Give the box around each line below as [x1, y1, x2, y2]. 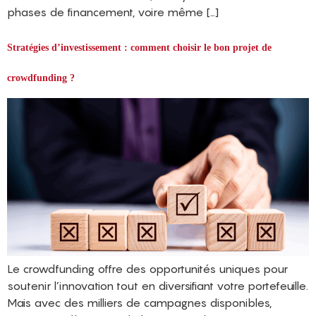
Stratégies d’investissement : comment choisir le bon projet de [7, 42, 272, 54]
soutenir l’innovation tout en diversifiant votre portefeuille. [7, 278, 308, 293]
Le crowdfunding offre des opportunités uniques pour [7, 261, 288, 276]
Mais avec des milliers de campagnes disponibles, [7, 295, 272, 310]
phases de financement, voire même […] [7, 5, 219, 20]
